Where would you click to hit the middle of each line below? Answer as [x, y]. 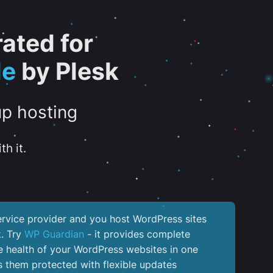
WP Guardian [54, 234]
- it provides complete [137, 234]
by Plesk [67, 71]
